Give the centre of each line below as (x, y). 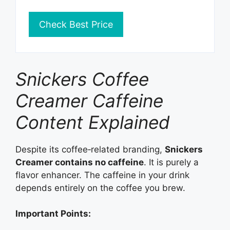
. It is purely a (171, 162)
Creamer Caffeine (89, 100)
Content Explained (93, 122)
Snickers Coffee (82, 79)
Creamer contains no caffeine (80, 162)
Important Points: (53, 214)
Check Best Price (76, 24)
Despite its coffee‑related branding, (90, 149)
